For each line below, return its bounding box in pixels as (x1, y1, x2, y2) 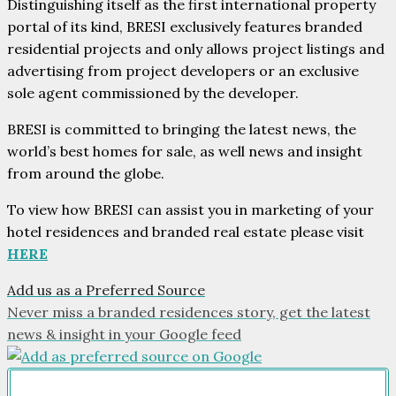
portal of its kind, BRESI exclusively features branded (7, 17, 362, 35)
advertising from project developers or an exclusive (7, 61, 359, 80)
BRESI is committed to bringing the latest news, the (7, 119, 356, 138)
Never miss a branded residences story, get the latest (7, 302, 370, 321)
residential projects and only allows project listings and (7, 39, 385, 57)
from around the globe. (7, 164, 164, 182)
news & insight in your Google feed (7, 324, 241, 343)
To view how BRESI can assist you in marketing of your (7, 200, 374, 218)
